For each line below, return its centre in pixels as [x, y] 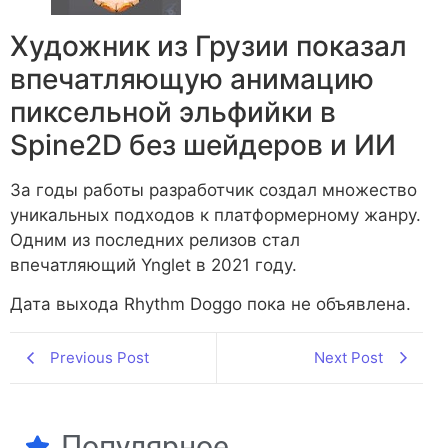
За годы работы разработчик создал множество [213, 189]
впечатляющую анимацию [192, 78]
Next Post [348, 357]
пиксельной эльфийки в [173, 111]
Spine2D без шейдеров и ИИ [203, 144]
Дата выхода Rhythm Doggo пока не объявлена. [210, 304]
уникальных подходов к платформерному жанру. [215, 214]
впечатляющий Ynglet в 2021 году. [153, 264]
